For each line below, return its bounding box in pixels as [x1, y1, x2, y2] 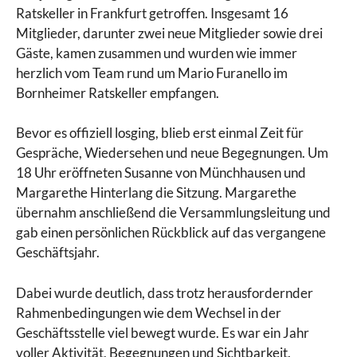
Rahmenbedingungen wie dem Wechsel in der [16, 304, 281, 321]
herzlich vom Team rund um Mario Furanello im [16, 64, 288, 81]
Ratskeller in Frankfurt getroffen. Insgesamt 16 [16, 4, 288, 22]
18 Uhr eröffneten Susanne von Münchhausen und [16, 164, 306, 182]
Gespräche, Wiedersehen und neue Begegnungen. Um [16, 144, 328, 162]
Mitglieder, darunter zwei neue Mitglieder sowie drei [16, 24, 323, 41]
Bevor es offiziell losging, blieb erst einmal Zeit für [16, 124, 304, 142]
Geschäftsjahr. [16, 244, 100, 261]
